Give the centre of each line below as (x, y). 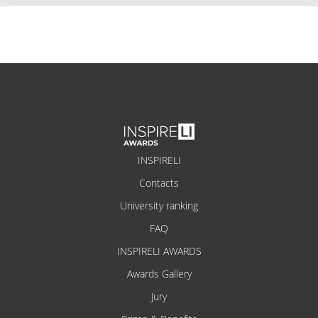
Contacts (159, 183)
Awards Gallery (159, 274)
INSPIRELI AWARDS (159, 251)
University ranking (159, 206)
